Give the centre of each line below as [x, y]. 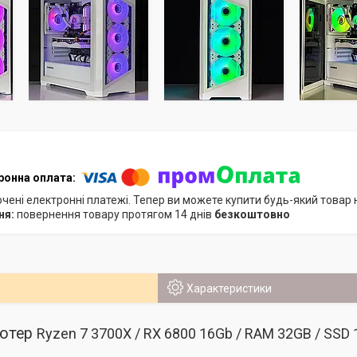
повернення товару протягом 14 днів [115, 214]
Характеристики [229, 288]
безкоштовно [252, 214]
